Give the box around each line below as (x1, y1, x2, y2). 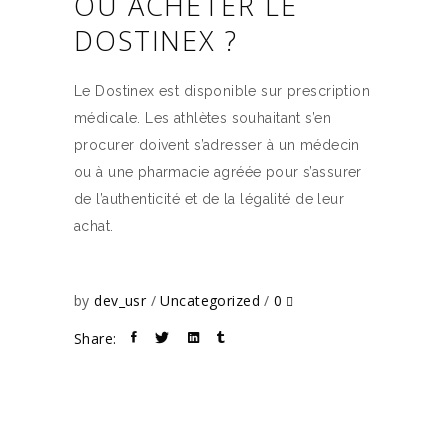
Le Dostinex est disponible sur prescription (74, 83, 371, 99)
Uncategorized (160, 291, 260, 311)
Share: (74, 329, 117, 349)
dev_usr (94, 291, 151, 311)
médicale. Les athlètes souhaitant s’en (74, 110, 331, 126)
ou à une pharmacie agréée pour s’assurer (74, 164, 362, 180)
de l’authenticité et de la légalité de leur (74, 191, 345, 207)
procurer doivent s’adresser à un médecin (74, 137, 360, 153)
